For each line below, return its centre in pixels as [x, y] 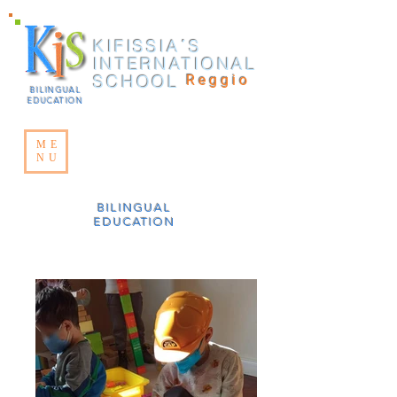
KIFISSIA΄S [148, 46]
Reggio [222, 80]
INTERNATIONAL [176, 64]
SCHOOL [137, 82]
